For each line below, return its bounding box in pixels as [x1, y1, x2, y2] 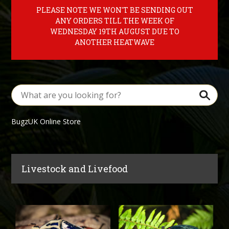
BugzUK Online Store [11, 117, 81, 126]
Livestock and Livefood [21, 163, 128, 175]
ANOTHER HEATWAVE [75, 37, 154, 47]
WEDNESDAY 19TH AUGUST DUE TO [50, 27, 179, 36]
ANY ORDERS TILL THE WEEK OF [55, 16, 174, 26]
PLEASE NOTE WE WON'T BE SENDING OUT [36, 5, 193, 15]
